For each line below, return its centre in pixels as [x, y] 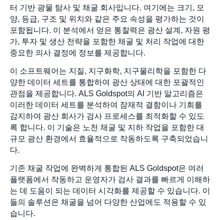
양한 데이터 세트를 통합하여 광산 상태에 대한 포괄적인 [107, 82]
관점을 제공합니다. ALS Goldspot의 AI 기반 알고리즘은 [107, 93]
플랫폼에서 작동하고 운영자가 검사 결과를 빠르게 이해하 [110, 180]
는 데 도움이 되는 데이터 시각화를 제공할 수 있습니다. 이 [110, 191]
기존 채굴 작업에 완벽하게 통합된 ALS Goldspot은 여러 [107, 168]
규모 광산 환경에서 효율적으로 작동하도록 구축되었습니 [109, 138]
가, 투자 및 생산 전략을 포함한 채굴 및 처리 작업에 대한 [107, 41]
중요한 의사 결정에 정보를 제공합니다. [78, 53]
